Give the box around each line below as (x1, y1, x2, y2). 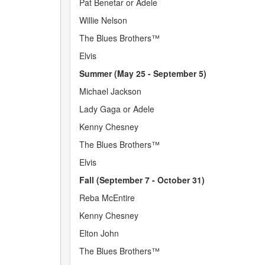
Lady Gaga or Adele (79, 103, 154, 115)
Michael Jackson (79, 85, 141, 97)
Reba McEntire (79, 192, 135, 203)
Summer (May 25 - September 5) (79, 67, 206, 79)
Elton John (79, 227, 119, 239)
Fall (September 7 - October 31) (79, 174, 205, 186)
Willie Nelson (79, 14, 127, 26)
